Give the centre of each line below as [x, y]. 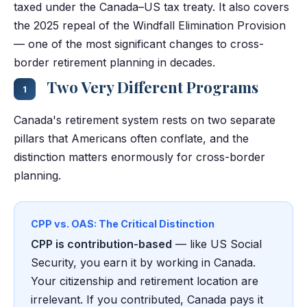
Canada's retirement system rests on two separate [145, 120]
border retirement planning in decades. [114, 63]
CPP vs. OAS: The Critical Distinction [123, 224]
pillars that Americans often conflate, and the [131, 139]
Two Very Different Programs [151, 87]
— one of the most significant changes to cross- [139, 44]
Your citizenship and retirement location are [145, 281]
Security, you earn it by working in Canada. [143, 263]
